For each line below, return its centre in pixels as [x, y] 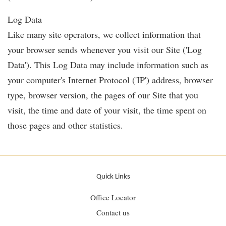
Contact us [113, 213]
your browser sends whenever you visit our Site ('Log [105, 50]
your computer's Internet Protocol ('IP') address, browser [110, 80]
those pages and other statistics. [65, 125]
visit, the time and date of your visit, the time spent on [107, 110]
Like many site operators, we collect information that [104, 35]
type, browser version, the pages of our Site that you [103, 95]
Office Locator [113, 197]
